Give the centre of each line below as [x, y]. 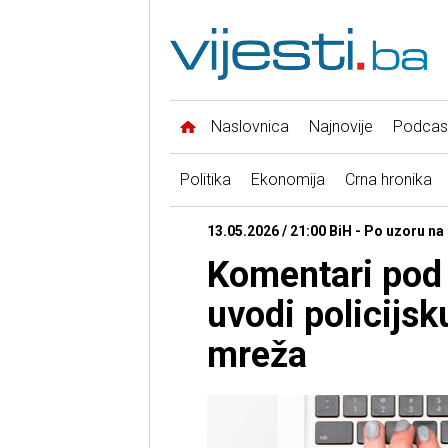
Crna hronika [388, 180]
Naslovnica [249, 127]
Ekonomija [287, 180]
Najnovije [340, 127]
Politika [205, 180]
